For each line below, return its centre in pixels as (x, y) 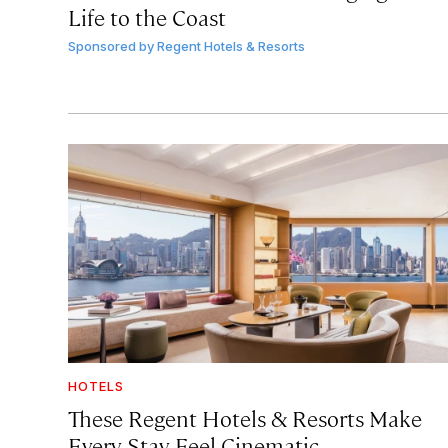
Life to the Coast (147, 17)
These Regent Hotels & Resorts (216, 417)
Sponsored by (111, 46)
